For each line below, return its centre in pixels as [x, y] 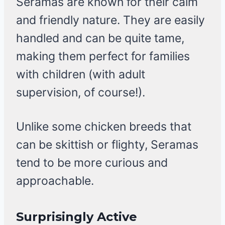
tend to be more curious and [92, 163]
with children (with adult [81, 75]
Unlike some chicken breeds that [104, 127]
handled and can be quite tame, [100, 38]
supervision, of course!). [81, 93]
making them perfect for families [103, 57]
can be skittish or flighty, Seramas [107, 145]
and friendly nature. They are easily [110, 20]
